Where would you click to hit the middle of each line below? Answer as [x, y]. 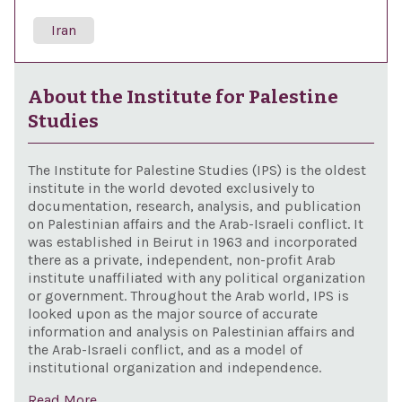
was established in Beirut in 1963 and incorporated [192, 242]
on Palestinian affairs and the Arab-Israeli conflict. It [195, 224]
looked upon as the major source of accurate [172, 314]
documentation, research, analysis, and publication [194, 206]
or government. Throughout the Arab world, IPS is [188, 296]
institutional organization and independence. [174, 367]
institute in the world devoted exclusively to [171, 188]
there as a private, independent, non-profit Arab [181, 260]
